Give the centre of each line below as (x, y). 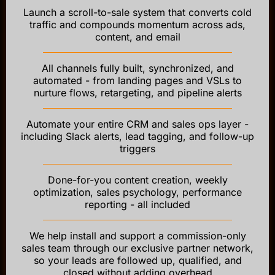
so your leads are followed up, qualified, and (137, 260)
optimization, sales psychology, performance (137, 192)
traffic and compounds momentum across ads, (137, 24)
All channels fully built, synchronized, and (137, 68)
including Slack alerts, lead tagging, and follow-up (137, 136)
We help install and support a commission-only (137, 235)
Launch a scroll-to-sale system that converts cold (137, 12)
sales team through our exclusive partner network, (137, 248)
